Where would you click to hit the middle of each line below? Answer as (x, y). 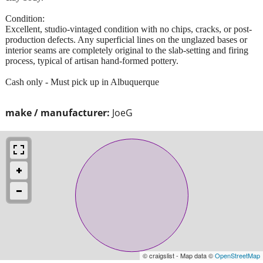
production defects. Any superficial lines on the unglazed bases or (126, 39)
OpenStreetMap (237, 255)
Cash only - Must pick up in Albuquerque (82, 82)
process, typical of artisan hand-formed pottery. (92, 60)
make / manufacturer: (58, 112)
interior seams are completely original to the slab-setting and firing (127, 50)
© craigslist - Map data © (179, 255)
